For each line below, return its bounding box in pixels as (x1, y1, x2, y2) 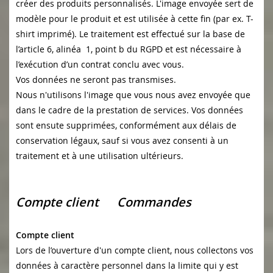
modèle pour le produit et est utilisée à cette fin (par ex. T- (16, 13, 253, 25)
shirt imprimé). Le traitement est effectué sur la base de (16, 28, 245, 40)
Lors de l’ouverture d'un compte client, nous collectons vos (16, 244, 253, 257)
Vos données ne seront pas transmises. (16, 74, 176, 86)
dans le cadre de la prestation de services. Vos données (16, 104, 243, 116)
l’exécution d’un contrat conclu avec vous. (16, 58, 184, 71)
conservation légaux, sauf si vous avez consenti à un (16, 135, 229, 147)
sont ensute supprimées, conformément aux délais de (16, 119, 236, 132)
